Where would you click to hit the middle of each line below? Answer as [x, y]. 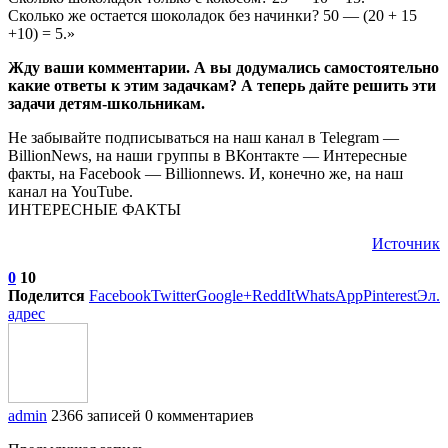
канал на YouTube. [70, 191]
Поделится [46, 295]
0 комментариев [199, 415]
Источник [406, 243]
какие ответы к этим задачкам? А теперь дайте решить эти [222, 85]
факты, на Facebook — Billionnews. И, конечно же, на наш [205, 173]
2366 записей [96, 415]
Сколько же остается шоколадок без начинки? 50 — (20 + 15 [212, 15]
